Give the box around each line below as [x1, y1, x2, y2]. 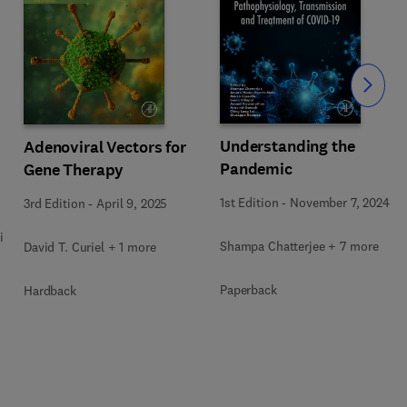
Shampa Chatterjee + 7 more [220, 237, 379, 254]
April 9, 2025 [96, 194, 168, 212]
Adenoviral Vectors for [24, 135, 186, 158]
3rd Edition [24, 194, 85, 212]
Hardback [24, 282, 76, 299]
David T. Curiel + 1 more [24, 238, 156, 255]
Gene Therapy [24, 158, 124, 181]
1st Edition [220, 194, 279, 211]
